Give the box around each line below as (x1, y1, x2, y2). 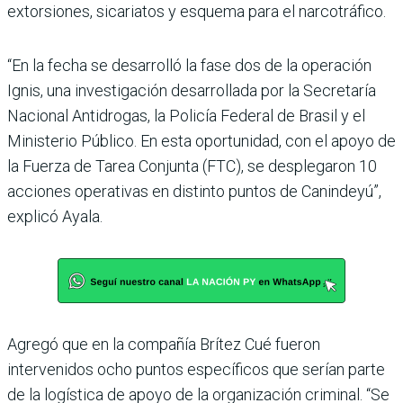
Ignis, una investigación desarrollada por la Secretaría (7, 80, 376, 100)
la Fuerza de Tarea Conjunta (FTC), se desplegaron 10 (7, 156, 377, 175)
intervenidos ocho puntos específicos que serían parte (7, 359, 385, 379)
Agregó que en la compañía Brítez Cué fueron (7, 334, 320, 354)
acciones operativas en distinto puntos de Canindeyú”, (7, 181, 381, 201)
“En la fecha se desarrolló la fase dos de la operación (7, 55, 372, 75)
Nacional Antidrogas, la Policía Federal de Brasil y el (7, 105, 365, 125)
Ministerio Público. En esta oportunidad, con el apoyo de (7, 130, 396, 150)
